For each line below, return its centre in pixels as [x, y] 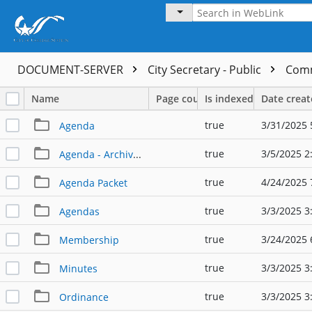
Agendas [79, 211]
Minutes [78, 268]
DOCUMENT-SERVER [72, 70]
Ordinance [84, 297]
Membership [89, 240]
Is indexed [229, 99]
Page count [183, 99]
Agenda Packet [93, 182]
